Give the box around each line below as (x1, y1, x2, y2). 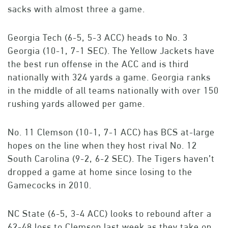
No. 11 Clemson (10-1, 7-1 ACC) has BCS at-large (8, 127, 215, 138)
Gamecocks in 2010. (8, 180, 92, 191)
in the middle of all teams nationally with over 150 (8, 85, 219, 96)
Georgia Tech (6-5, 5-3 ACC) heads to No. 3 (8, 32, 188, 43)
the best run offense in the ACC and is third (8, 59, 189, 70)
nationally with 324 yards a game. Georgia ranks (8, 72, 211, 83)
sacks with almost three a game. (8, 4, 145, 15)
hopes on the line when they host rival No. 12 (8, 140, 197, 151)
